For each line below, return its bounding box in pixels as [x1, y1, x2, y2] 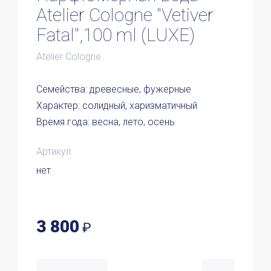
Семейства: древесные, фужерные [36, 83, 191, 95]
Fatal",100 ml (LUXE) [36, 24, 195, 45]
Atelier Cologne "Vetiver [36, 4, 214, 25]
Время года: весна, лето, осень [36, 116, 175, 128]
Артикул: [36, 146, 73, 157]
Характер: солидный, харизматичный [36, 100, 197, 111]
